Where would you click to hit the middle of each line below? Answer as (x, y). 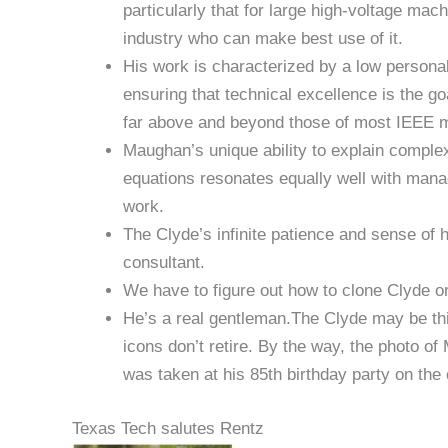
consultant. (164, 263)
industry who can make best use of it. (263, 39)
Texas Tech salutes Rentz (168, 428)
